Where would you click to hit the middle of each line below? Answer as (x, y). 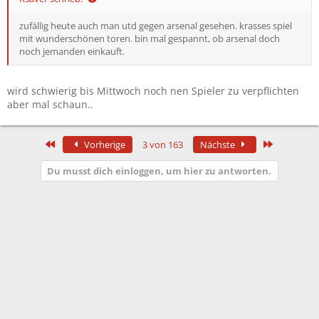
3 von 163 (163, 144)
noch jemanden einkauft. (72, 51)
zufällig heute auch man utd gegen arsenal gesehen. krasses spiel (156, 25)
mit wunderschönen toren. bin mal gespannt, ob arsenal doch (150, 38)
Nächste (219, 144)
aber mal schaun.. (50, 104)
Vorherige (104, 144)
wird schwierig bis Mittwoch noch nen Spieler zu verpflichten (153, 90)
